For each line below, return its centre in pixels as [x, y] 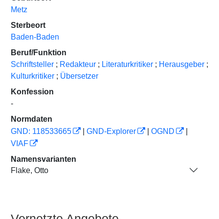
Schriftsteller [32, 64]
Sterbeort [28, 25]
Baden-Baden [35, 37]
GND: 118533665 [41, 131]
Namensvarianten [44, 159]
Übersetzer [79, 76]
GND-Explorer [111, 131]
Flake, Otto [30, 170]
